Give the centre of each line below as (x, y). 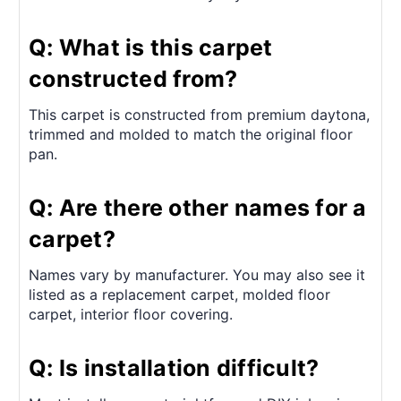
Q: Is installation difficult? (174, 367)
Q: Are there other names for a (198, 208)
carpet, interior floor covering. (131, 314)
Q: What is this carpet (151, 48)
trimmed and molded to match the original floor (191, 135)
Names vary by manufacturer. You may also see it (197, 274)
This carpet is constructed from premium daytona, (199, 115)
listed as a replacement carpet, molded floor (179, 294)
